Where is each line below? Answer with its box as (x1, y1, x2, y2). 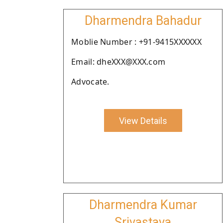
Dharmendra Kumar (89, 198, 197, 212)
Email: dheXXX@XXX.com (71, 56, 166, 67)
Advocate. (71, 76, 110, 87)
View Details (118, 115, 167, 126)
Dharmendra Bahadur (84, 13, 202, 28)
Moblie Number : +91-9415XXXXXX (71, 36, 202, 47)
